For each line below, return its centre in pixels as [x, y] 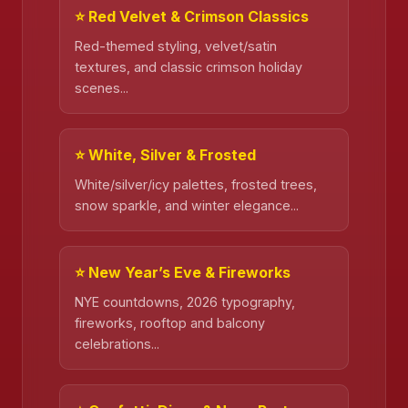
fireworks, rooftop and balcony [170, 323]
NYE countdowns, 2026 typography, [185, 302]
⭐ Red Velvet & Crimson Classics [192, 17]
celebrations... [117, 344]
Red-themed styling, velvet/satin [176, 46]
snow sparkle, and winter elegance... [187, 206]
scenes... [102, 88]
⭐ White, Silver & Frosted [165, 155]
